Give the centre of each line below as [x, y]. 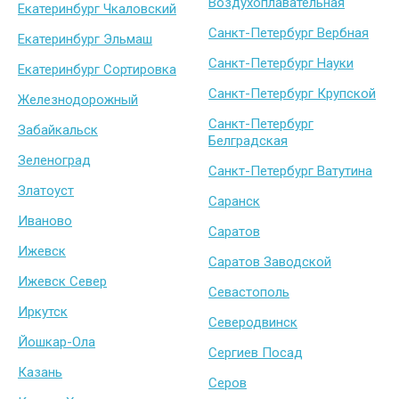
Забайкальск [58, 130]
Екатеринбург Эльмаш [85, 40]
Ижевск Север [62, 282]
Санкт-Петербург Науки [281, 64]
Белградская [248, 141]
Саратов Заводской [270, 262]
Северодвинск [253, 323]
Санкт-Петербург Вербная [289, 33]
